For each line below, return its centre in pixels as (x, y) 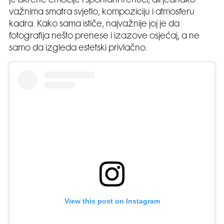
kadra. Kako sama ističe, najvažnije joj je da (94, 24)
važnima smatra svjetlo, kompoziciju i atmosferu (102, 12)
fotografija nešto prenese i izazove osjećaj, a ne (104, 36)
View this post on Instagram (112, 201)
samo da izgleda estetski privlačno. (78, 48)
